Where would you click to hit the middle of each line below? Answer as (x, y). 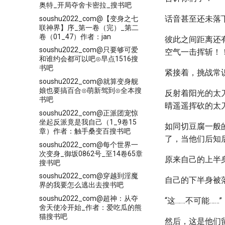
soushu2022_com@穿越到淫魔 (89, 176)
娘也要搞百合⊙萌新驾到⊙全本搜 (90, 90)
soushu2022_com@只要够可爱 (89, 50)
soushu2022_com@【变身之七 (89, 18)
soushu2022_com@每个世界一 (89, 144)
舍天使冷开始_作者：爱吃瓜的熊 (90, 207)
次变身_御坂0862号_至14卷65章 (91, 153)
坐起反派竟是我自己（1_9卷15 (88, 122)
